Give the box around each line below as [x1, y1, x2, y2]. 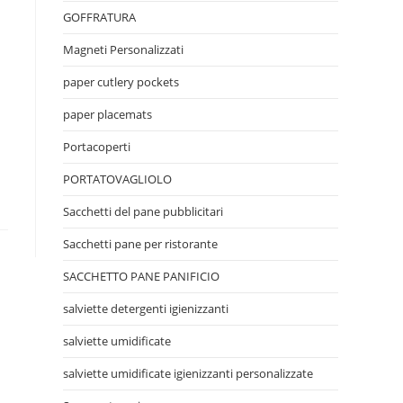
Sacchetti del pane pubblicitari [63, 203, 223, 219]
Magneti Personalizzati [63, 41, 184, 58]
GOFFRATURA [63, 9, 136, 25]
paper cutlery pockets [63, 74, 179, 90]
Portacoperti [63, 139, 130, 155]
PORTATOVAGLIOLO [63, 171, 172, 187]
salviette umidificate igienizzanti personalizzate [63, 365, 313, 381]
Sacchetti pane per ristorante [63, 236, 218, 252]
